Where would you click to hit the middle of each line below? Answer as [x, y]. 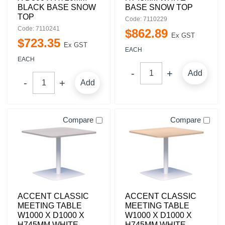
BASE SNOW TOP [159, 7]
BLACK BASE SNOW [57, 7]
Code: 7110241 [39, 29]
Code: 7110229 [146, 19]
